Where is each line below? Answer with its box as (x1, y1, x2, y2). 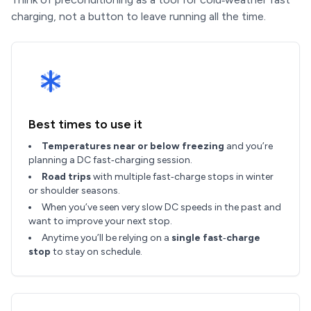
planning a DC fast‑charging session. (28, 154, 192, 166)
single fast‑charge (171, 232, 260, 244)
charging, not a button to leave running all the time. (11, 10, 266, 23)
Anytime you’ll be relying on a (42, 232, 171, 244)
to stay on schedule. (51, 246, 142, 258)
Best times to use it (28, 117, 142, 132)
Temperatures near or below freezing (42, 140, 224, 152)
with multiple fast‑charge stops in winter (91, 171, 274, 183)
